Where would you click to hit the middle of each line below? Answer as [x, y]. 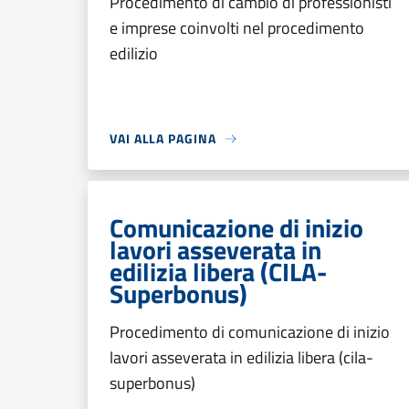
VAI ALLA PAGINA [163, 138]
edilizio [134, 53]
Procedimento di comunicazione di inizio [250, 332]
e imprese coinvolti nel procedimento [237, 28]
